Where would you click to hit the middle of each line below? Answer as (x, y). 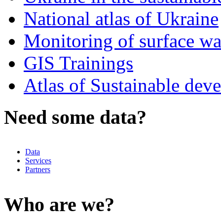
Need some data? (75, 117)
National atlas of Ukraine (121, 19)
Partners (38, 169)
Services (38, 160)
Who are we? (59, 204)
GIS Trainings (78, 63)
